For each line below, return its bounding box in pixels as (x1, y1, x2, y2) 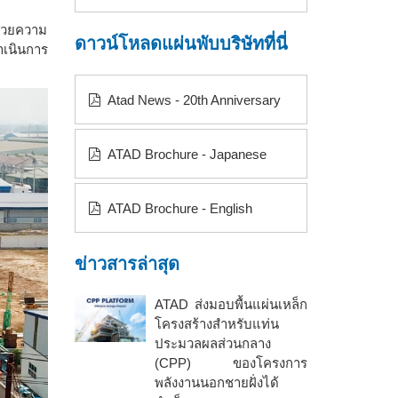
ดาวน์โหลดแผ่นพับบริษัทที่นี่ (74, 34, 288, 53)
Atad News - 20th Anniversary (104, 92, 281, 107)
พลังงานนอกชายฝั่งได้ (154, 375, 279, 390)
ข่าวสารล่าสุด (74, 254, 179, 274)
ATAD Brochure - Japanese (104, 147, 267, 162)
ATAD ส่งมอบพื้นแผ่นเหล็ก (154, 297, 307, 312)
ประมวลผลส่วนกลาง (154, 336, 271, 351)
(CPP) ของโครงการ (154, 355, 307, 370)
